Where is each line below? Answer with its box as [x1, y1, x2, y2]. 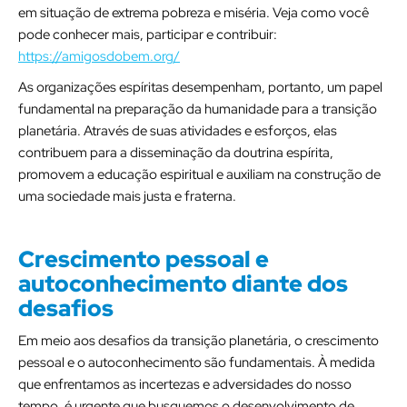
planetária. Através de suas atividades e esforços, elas [18, 122, 337, 140]
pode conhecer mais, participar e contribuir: [18, 25, 277, 44]
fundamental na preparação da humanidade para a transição [18, 100, 377, 118]
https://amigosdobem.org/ [18, 47, 180, 65]
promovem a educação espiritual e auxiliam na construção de [18, 165, 381, 184]
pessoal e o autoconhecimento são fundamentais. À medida [18, 353, 375, 372]
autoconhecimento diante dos [18, 269, 348, 299]
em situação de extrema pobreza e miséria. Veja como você [18, 4, 369, 22]
